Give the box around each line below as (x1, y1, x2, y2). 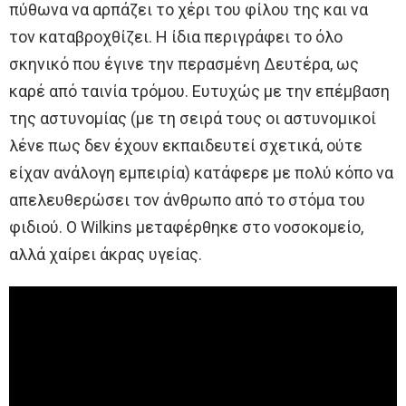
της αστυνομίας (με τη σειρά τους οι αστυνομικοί (9, 109, 376, 129)
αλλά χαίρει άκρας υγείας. (9, 245, 202, 265)
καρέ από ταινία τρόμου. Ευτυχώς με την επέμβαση (9, 82, 390, 101)
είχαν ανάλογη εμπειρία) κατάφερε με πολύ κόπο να (9, 163, 393, 183)
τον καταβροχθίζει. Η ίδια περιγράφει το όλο (9, 27, 343, 47)
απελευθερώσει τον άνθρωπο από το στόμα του (9, 190, 365, 210)
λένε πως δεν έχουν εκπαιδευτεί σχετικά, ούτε (9, 136, 362, 156)
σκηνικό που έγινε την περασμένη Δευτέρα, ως (9, 54, 359, 74)
